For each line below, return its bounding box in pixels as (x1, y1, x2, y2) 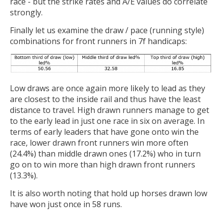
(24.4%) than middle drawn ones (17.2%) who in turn (10, 148, 201, 160)
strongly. (10, 7, 43, 18)
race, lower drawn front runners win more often (10, 137, 188, 149)
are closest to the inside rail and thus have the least (10, 94, 201, 105)
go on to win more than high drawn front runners (10, 159, 195, 170)
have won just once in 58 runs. (10, 198, 122, 210)
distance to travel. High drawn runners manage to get (10, 105, 209, 116)
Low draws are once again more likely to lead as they (10, 83, 205, 94)
